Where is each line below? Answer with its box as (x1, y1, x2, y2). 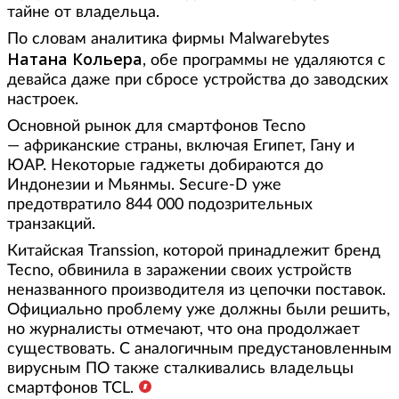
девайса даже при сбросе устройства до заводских (7, 72, 388, 89)
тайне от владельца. (7, 4, 159, 21)
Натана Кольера (7, 48, 142, 70)
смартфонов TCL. (7, 380, 134, 397)
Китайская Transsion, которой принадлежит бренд (7, 243, 380, 260)
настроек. (7, 92, 78, 109)
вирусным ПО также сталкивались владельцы (7, 361, 354, 378)
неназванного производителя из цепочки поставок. (7, 282, 386, 299)
